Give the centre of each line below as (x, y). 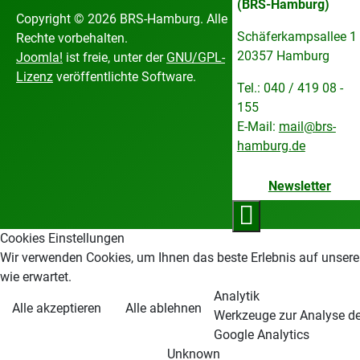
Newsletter (299, 186)
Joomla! (39, 57)
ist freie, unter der (115, 57)
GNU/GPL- (196, 57)
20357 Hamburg (283, 56)
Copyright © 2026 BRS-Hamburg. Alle (122, 19)
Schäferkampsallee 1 (297, 37)
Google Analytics (262, 335)
